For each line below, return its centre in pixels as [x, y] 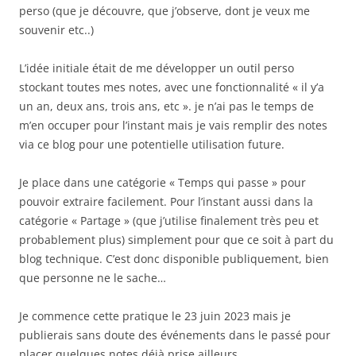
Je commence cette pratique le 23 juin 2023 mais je [155, 316]
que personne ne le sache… [93, 278]
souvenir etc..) [56, 30]
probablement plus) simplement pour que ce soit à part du [176, 240]
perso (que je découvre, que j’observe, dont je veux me [164, 11]
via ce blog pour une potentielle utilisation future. [152, 144]
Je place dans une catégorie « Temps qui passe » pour [163, 182]
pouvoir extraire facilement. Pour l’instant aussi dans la [166, 201]
